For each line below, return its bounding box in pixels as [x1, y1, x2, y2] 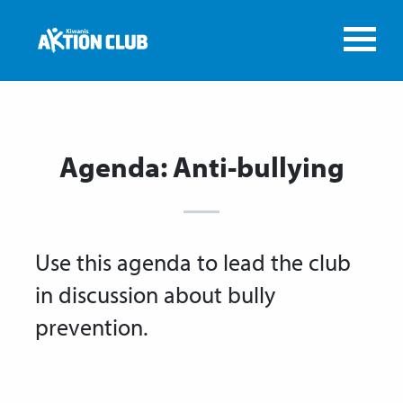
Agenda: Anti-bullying [58, 148, 345, 185]
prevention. [35, 311, 148, 342]
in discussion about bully [35, 279, 275, 309]
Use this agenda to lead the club [35, 246, 351, 277]
